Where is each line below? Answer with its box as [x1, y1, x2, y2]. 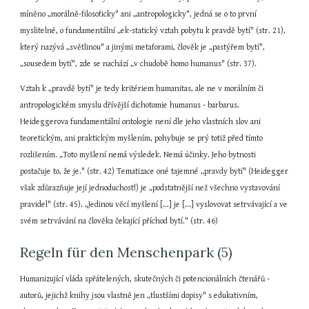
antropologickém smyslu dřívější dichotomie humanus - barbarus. [20, 101, 240, 110]
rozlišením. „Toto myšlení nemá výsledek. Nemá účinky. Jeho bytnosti [20, 150, 257, 159]
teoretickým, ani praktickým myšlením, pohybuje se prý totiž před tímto [20, 134, 263, 143]
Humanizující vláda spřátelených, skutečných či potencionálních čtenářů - [20, 275, 270, 283]
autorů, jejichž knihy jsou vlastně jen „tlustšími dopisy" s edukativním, [20, 291, 259, 300]
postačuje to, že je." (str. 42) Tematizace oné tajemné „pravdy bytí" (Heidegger [20, 167, 289, 176]
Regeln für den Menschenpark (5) [20, 243, 233, 261]
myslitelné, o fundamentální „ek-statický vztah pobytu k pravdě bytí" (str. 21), [20, 26, 286, 35]
